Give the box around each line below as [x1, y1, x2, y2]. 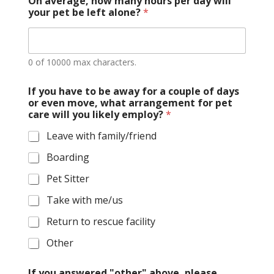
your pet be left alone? [28, 6, 143, 20]
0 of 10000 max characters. [28, 56, 136, 68]
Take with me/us [46, 193, 123, 207]
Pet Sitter [46, 172, 89, 186]
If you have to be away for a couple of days [28, 84, 239, 98]
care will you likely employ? [28, 108, 166, 122]
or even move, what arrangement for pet [28, 96, 232, 110]
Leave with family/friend [46, 129, 157, 143]
